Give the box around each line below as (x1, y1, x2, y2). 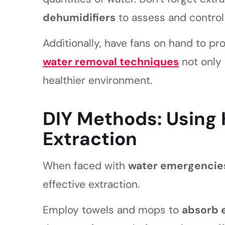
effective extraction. (43, 177, 140, 191)
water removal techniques (43, 54, 179, 69)
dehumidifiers (43, 10, 116, 25)
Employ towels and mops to (43, 203, 182, 217)
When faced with (43, 158, 129, 173)
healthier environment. (43, 73, 153, 87)
